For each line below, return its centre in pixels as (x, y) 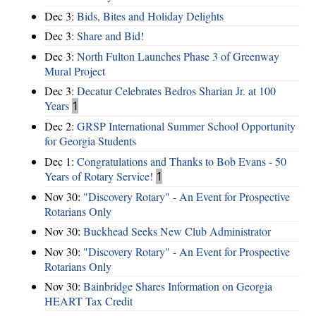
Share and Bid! (110, 36)
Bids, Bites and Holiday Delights (150, 16)
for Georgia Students (90, 141)
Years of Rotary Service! (99, 176)
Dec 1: (61, 161)
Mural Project (75, 71)
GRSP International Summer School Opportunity (186, 126)
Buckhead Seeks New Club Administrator (177, 231)
